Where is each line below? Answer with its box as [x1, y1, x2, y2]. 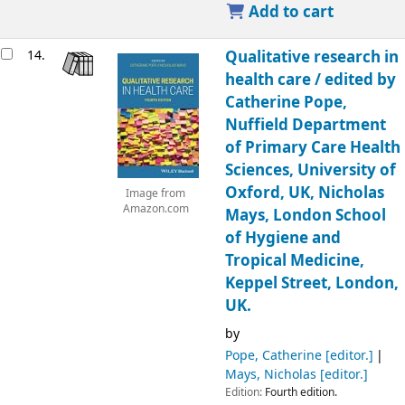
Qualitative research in [224, 45, 399, 69]
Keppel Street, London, [224, 271, 399, 295]
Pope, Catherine [224, 345, 322, 365]
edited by [324, 68, 396, 91]
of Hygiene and [224, 226, 341, 250]
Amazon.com [122, 202, 189, 218]
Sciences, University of [224, 158, 396, 182]
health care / [224, 68, 325, 91]
